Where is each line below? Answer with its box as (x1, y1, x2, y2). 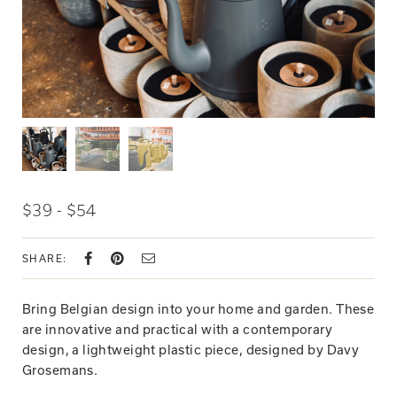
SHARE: (22, 252, 67, 264)
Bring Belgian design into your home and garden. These (22, 301, 375, 316)
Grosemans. (22, 362, 98, 378)
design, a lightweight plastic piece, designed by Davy (22, 342, 360, 357)
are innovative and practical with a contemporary (22, 322, 333, 337)
